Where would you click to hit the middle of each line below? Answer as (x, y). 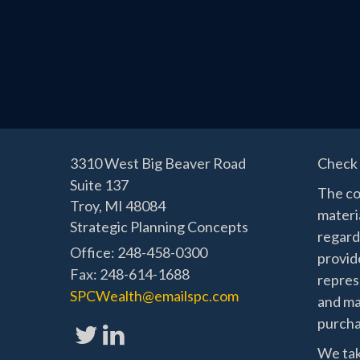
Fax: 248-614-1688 (130, 274)
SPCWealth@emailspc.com (154, 296)
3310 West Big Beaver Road (158, 164)
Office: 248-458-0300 (139, 253)
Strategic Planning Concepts (159, 227)
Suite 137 (99, 185)
